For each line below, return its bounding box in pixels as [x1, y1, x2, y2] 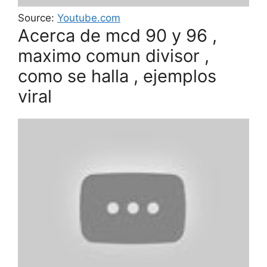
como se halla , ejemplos [18, 66, 216, 87]
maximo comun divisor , [18, 45, 209, 67]
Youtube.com [57, 12, 120, 24]
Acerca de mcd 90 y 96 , [18, 25, 217, 46]
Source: [18, 12, 57, 24]
